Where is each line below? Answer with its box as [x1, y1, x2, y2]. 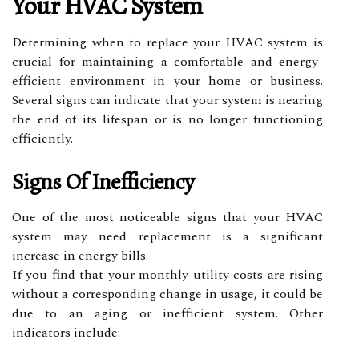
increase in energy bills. [12, 245, 148, 265]
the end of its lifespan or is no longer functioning [12, 109, 323, 129]
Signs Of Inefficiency [12, 166, 195, 197]
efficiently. [12, 128, 73, 148]
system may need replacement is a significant [12, 226, 323, 246]
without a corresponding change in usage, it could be [12, 284, 323, 304]
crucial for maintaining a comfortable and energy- [12, 51, 323, 71]
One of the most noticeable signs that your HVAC [12, 207, 323, 227]
